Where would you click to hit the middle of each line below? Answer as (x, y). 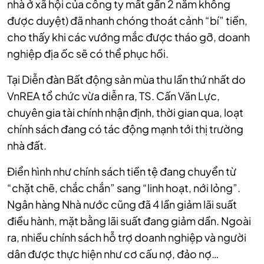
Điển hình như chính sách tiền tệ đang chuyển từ (122, 171)
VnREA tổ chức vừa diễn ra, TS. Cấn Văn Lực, (113, 96)
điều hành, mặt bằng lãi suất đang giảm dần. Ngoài (129, 221)
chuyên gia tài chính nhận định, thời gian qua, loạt (125, 113)
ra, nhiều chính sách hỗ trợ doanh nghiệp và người (127, 237)
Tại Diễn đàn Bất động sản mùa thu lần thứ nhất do (126, 80)
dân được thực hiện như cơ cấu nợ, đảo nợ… (113, 254)
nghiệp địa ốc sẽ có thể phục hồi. (88, 54)
